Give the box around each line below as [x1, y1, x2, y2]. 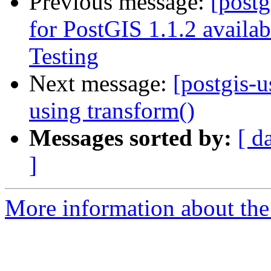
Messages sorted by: [29, 125, 232, 151]
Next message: [29, 70, 173, 97]
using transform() [29, 97, 195, 124]
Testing [29, 43, 99, 70]
